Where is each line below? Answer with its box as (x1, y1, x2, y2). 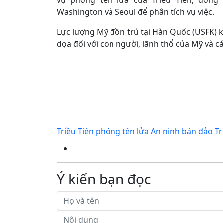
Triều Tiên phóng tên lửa (57, 126, 149, 137)
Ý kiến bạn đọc (57, 169, 151, 188)
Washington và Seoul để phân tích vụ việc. (57, 6, 214, 17)
